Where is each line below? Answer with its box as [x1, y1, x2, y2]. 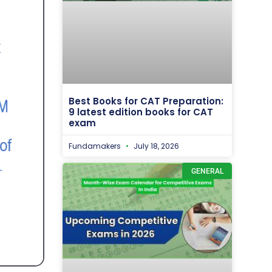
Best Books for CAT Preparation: [69, 95, 223, 108]
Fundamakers [69, 141, 123, 152]
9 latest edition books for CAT [69, 106, 213, 119]
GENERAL [191, 166, 223, 175]
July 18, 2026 [132, 141, 179, 152]
